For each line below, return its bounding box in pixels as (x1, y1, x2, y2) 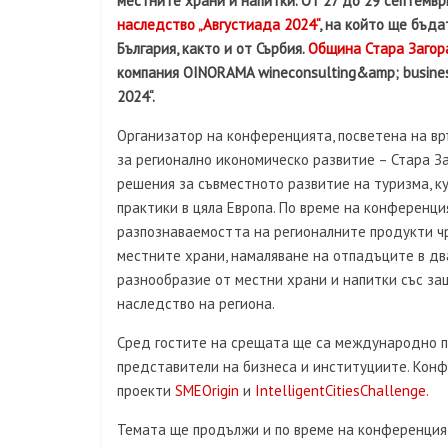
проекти (117, 381, 175, 400)
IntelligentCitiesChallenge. (255, 381, 429, 400)
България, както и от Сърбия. (117, 39, 308, 58)
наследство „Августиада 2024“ (117, 15, 319, 34)
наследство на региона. (117, 294, 275, 313)
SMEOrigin (175, 381, 239, 400)
